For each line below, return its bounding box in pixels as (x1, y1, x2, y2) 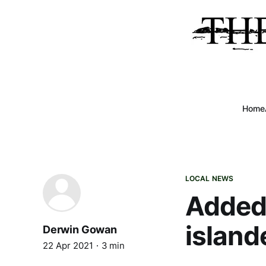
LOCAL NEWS (185, 174, 234, 183)
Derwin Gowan (43, 223, 117, 236)
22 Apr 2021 (43, 240, 93, 251)
